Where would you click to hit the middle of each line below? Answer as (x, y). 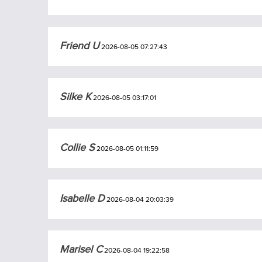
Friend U (80, 46)
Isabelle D (82, 199)
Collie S (77, 148)
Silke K (76, 97)
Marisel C (81, 249)
